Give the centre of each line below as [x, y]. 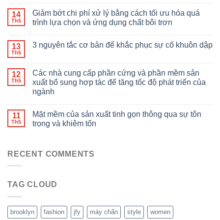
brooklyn [22, 212]
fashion [54, 212]
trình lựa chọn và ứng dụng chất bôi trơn [102, 22]
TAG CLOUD [33, 185]
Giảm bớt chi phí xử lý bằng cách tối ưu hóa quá [116, 13]
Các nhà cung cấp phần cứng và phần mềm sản [116, 73]
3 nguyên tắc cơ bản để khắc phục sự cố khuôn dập [123, 45]
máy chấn [104, 212]
